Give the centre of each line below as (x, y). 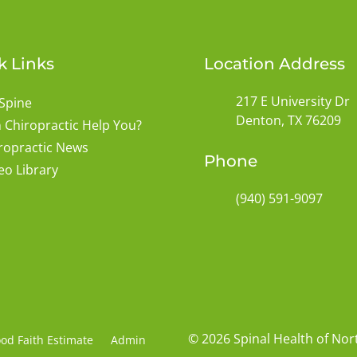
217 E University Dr (293, 101)
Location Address (275, 64)
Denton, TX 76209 (288, 120)
